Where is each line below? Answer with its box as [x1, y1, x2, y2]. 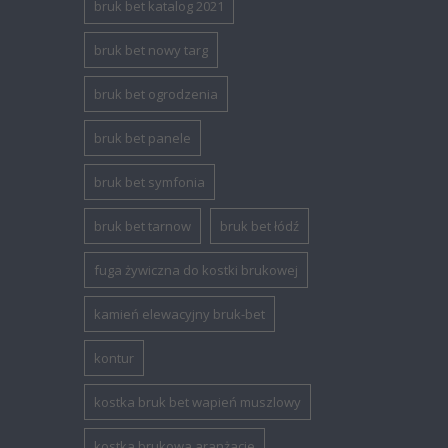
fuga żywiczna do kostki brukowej [94, 261, 299, 280]
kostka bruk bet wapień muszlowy [94, 393, 302, 412]
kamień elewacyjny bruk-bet [94, 305, 266, 324]
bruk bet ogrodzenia [94, 85, 219, 104]
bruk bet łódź [220, 217, 300, 236]
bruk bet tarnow [94, 217, 192, 236]
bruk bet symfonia [94, 173, 206, 192]
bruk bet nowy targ [94, 41, 209, 60]
